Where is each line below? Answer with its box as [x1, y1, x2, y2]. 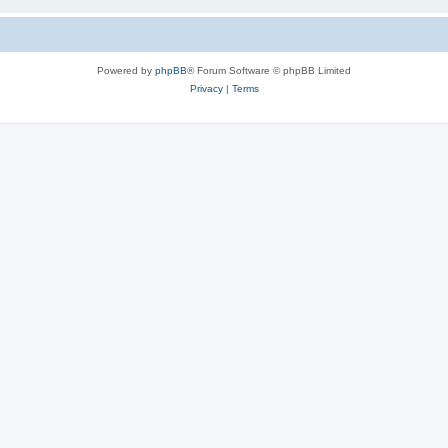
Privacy [189, 82, 223, 94]
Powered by [97, 64, 155, 76]
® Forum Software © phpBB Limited [187, 64, 351, 76]
